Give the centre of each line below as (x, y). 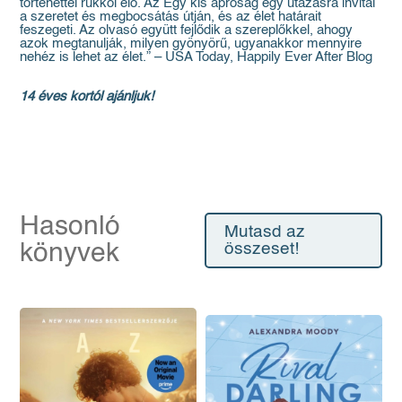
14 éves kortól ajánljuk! (87, 96)
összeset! (262, 249)
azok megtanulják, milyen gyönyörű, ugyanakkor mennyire (191, 44)
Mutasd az (265, 232)
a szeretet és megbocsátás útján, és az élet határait (171, 17)
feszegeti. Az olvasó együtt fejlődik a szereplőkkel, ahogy (187, 31)
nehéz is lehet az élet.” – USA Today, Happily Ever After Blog (197, 57)
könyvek (70, 254)
